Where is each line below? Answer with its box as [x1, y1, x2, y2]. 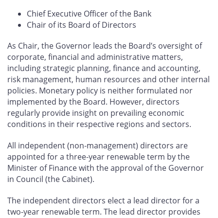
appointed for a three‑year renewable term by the [7, 151, 190, 163]
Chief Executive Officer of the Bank [27, 8, 151, 19]
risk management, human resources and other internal [7, 74, 210, 85]
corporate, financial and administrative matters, [7, 52, 183, 63]
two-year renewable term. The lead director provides [7, 206, 200, 217]
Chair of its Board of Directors [27, 19, 136, 30]
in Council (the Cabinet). [7, 174, 94, 185]
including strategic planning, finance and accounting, [7, 63, 200, 74]
